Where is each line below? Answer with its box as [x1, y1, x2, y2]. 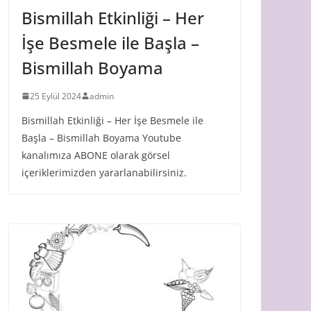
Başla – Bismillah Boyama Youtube [22, 131, 181, 144]
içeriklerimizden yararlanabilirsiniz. [22, 165, 187, 179]
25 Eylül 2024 [30, 90, 81, 102]
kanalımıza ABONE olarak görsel [22, 148, 170, 162]
